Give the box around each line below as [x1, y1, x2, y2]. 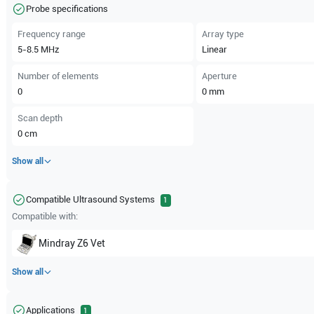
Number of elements [18, 71, 100, 81]
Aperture [201, 71, 237, 81]
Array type [201, 29, 244, 39]
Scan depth [18, 113, 63, 123]
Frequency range [18, 29, 86, 39]
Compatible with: [12, 211, 78, 221]
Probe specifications [26, 4, 109, 14]
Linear [201, 44, 227, 55]
